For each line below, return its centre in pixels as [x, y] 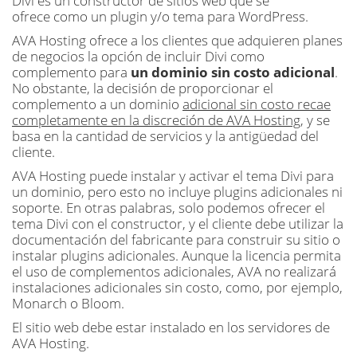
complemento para [71, 72]
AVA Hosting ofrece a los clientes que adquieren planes [177, 40]
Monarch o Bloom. [68, 303]
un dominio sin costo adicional [233, 72]
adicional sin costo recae [257, 104]
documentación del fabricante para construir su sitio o [176, 239]
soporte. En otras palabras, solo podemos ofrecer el [169, 208]
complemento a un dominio [97, 104]
